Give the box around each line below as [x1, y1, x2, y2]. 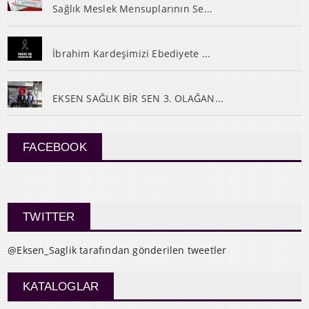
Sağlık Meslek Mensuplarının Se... [52, 2, 213, 16]
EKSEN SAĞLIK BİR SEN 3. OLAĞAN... [52, 92, 224, 106]
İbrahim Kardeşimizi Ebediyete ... [52, 47, 211, 61]
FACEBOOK [23, 141, 87, 154]
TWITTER [23, 210, 75, 224]
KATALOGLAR [23, 280, 99, 294]
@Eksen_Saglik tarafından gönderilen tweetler [8, 243, 227, 257]
